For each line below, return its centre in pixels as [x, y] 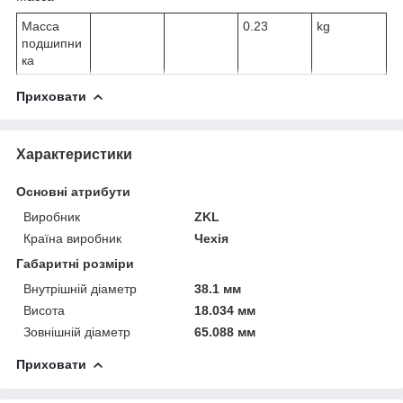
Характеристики [74, 154]
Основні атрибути [73, 191]
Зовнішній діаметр [77, 331]
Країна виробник [72, 238]
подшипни [52, 43]
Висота [44, 310]
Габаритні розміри [75, 263]
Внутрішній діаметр [80, 288]
